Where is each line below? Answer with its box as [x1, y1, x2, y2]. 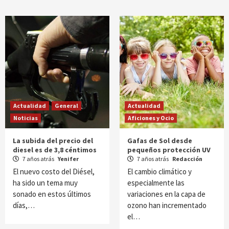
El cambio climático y [127, 167, 192, 176]
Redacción [172, 155, 202, 163]
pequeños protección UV [127, 145, 211, 154]
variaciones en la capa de [127, 189, 205, 199]
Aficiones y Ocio [128, 114, 174, 122]
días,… [13, 200, 35, 210]
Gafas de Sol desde [127, 136, 192, 145]
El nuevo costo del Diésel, [13, 167, 95, 176]
